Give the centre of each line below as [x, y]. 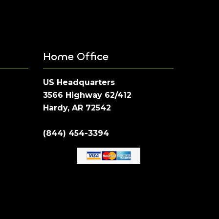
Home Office [76, 56]
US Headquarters [79, 82]
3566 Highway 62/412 [87, 95]
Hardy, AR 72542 [77, 108]
